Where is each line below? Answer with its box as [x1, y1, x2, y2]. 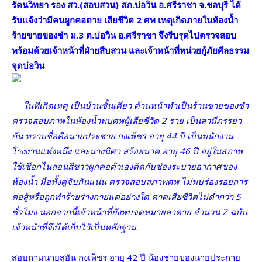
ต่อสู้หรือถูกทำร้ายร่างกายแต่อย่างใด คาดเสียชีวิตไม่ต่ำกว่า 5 [12, 190, 241, 202]
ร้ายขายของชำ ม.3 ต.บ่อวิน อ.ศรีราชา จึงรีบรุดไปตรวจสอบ [12, 29, 236, 41]
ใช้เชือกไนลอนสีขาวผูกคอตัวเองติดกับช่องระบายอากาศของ [12, 160, 237, 172]
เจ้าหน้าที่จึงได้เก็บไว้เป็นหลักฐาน [12, 220, 136, 233]
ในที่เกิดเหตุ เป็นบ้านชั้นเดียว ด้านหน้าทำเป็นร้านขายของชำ [16, 99, 249, 111]
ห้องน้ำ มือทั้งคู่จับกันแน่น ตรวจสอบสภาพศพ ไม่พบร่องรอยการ [12, 175, 247, 187]
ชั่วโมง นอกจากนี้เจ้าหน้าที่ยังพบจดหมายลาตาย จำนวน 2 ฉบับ [12, 205, 247, 218]
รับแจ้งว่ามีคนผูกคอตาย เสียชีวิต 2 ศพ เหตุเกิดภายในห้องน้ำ [12, 13, 238, 26]
